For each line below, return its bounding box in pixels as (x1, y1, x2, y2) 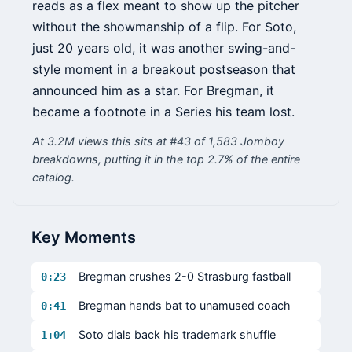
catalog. (32, 170, 75, 185)
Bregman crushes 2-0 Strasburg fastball (79, 269, 291, 284)
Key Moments (31, 228, 136, 247)
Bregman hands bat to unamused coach (79, 299, 291, 313)
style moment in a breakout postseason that (32, 61, 295, 78)
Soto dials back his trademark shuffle (79, 328, 276, 342)
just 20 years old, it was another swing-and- (32, 40, 295, 57)
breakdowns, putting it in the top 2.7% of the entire (32, 152, 300, 167)
